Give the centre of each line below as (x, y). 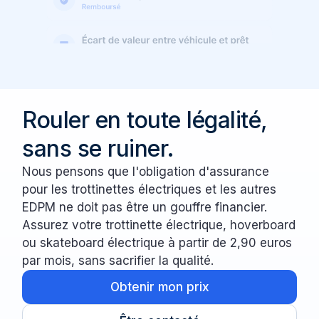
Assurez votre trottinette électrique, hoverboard (159, 225)
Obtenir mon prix (159, 287)
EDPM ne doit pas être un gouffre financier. (145, 208)
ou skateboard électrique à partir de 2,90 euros (157, 243)
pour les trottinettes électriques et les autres (150, 190)
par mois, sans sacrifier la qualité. (118, 261)
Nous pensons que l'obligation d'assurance (146, 172)
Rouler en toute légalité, (145, 120)
